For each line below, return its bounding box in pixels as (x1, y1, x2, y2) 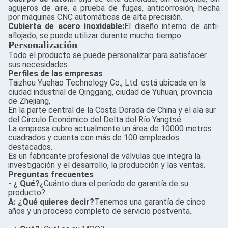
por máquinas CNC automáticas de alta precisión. (8, 12, 182, 22)
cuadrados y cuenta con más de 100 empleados (8, 133, 179, 142)
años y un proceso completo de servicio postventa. (8, 206, 191, 216)
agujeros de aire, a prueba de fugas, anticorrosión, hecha (8, 3, 220, 13)
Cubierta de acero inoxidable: (8, 21, 125, 31)
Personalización (8, 39, 77, 50)
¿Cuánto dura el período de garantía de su (40, 179, 188, 188)
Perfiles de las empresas (8, 69, 103, 78)
